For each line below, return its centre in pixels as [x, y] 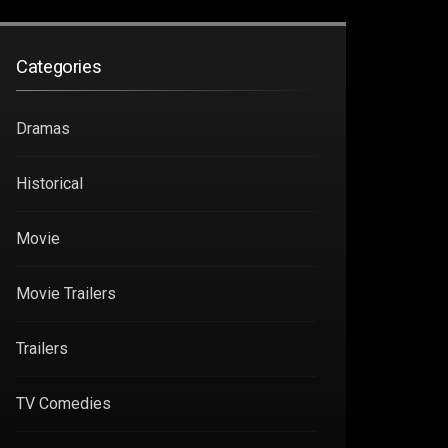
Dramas [43, 128]
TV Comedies [63, 403]
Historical [49, 183]
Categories [59, 66]
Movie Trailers [66, 293]
